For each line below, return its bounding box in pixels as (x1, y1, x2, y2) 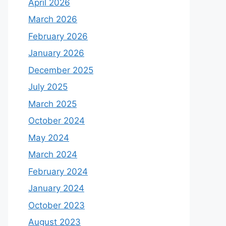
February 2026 (28, 31, 88, 41)
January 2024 (28, 183, 84, 193)
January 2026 (28, 48, 84, 58)
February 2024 (28, 166, 88, 177)
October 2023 (28, 200, 85, 210)
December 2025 (28, 65, 93, 75)
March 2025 (28, 98, 77, 109)
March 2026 (28, 14, 77, 24)
